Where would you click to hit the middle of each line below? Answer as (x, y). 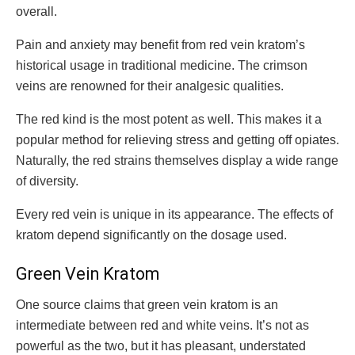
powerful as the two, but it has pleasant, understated (161, 345)
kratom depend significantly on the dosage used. (151, 235)
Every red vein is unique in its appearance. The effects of (174, 214)
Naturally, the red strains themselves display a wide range (177, 160)
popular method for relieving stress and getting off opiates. (177, 139)
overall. (36, 11)
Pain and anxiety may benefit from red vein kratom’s (160, 44)
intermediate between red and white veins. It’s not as (162, 325)
